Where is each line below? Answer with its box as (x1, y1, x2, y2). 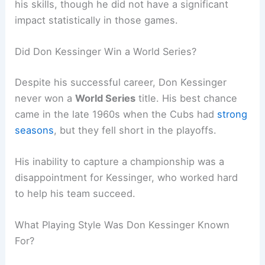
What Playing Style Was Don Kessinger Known (15, 219, 230, 231)
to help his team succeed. (15, 188, 136, 200)
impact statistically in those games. (15, 14, 179, 27)
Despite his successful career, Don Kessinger (15, 76, 227, 88)
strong (217, 108, 248, 120)
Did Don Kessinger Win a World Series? (15, 46, 197, 58)
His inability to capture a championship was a (15, 156, 225, 168)
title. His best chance (135, 92, 238, 104)
